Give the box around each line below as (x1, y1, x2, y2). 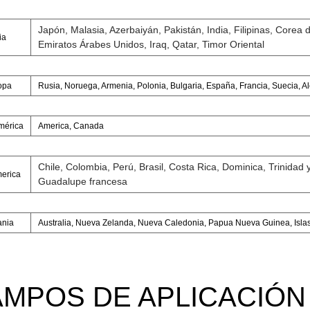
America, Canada (37, 121, 104, 131)
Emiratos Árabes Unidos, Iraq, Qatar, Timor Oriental (37, 39, 264, 51)
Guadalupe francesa (37, 176, 127, 188)
